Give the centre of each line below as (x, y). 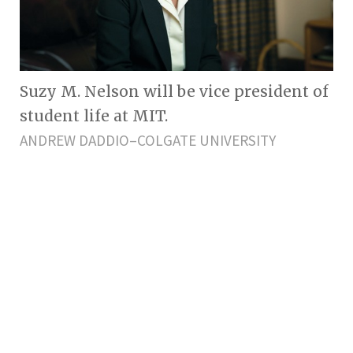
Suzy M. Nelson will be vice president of (174, 91)
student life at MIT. (94, 115)
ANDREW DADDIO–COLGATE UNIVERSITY (148, 140)
